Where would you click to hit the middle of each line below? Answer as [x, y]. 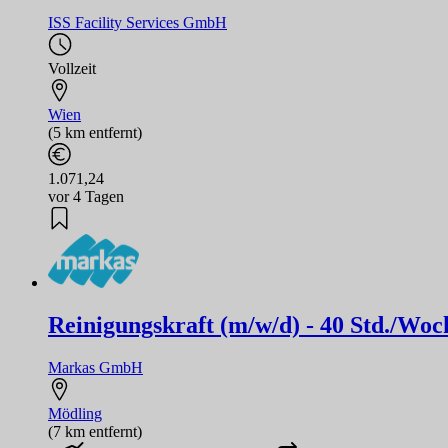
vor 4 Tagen [86, 196]
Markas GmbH [95, 368]
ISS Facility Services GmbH [137, 22]
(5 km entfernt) [95, 132]
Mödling [75, 414]
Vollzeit [72, 68]
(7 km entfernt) [95, 432]
